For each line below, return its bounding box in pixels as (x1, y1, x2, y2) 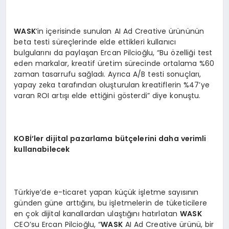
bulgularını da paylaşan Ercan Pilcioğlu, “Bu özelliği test (14, 47, 213, 58)
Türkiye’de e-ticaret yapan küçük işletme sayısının (14, 187, 199, 197)
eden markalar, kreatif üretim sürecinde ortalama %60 (14, 58, 215, 68)
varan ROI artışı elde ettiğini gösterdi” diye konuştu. (14, 90, 201, 101)
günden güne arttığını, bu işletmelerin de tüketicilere (14, 197, 207, 208)
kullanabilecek (14, 144, 70, 154)
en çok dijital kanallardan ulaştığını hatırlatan (14, 208, 180, 219)
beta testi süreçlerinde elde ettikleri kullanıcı (14, 36, 176, 47)
